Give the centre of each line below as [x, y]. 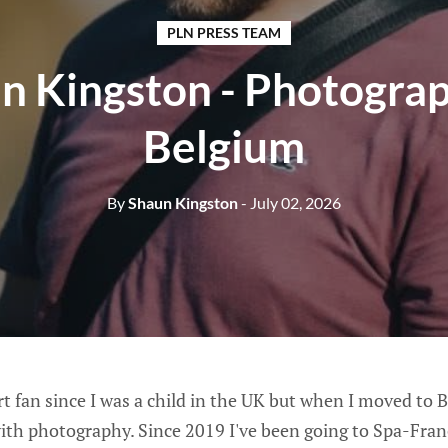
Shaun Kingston [181, 202]
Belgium [224, 145]
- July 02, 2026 [291, 202]
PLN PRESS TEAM [224, 32]
